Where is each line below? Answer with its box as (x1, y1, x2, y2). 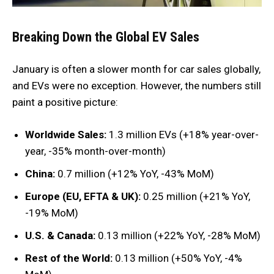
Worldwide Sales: (25, 128, 106, 141)
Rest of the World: (25, 251, 113, 264)
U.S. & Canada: (25, 229, 95, 242)
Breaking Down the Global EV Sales (12, 29, 199, 45)
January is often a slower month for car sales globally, (12, 62, 261, 75)
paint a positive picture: (12, 95, 118, 108)
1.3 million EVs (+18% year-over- (106, 128, 259, 141)
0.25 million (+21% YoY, (141, 190, 250, 202)
